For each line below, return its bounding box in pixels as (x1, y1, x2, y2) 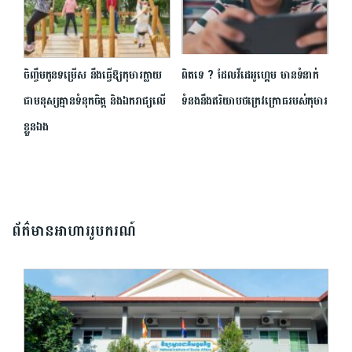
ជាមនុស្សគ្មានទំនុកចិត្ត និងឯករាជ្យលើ (24, 90, 167, 111)
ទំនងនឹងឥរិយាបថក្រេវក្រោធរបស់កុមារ (181, 91, 328, 112)
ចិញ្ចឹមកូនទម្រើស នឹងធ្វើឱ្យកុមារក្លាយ (24, 64, 163, 85)
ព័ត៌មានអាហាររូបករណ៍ (12, 218, 136, 244)
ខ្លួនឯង (24, 116, 49, 137)
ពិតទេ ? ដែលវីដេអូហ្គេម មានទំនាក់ (181, 65, 320, 86)
